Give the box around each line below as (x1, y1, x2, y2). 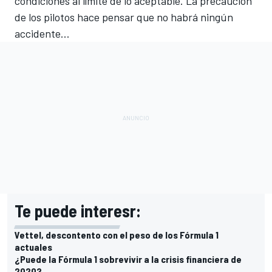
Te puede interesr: (15, 200, 141, 221)
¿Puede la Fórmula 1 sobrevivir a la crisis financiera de (15, 253, 242, 265)
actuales (15, 240, 52, 253)
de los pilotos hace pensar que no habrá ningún (15, 10, 233, 24)
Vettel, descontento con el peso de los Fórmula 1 (15, 228, 219, 240)
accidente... (15, 26, 70, 40)
